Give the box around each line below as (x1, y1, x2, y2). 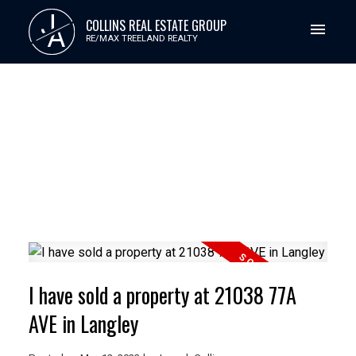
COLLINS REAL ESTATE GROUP (85, 15, 226, 35)
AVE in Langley (28, 308, 138, 340)
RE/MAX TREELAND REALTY (85, 33, 198, 44)
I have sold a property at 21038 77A (28, 280, 296, 311)
